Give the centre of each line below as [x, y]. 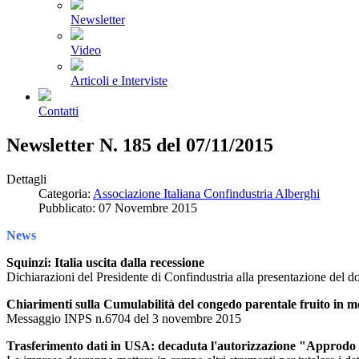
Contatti [58, 111]
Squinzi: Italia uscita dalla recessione [105, 262]
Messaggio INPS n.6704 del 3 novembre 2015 [124, 318]
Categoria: [66, 193]
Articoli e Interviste [119, 81]
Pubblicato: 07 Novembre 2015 [118, 208]
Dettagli [26, 179]
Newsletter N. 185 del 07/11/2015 [140, 145]
